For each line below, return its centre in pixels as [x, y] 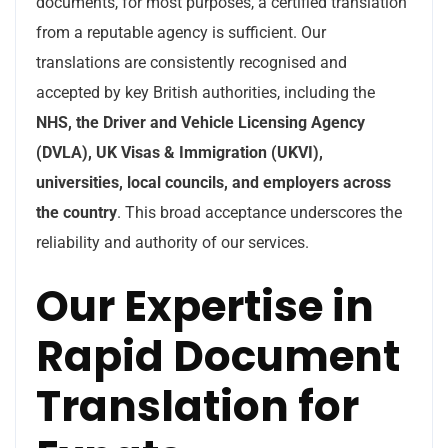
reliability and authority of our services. [172, 242]
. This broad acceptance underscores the [259, 212]
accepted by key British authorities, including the [205, 92]
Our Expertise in [205, 306]
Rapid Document [218, 356]
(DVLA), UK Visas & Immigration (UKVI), [179, 152]
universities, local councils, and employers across [213, 182]
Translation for [197, 406]
